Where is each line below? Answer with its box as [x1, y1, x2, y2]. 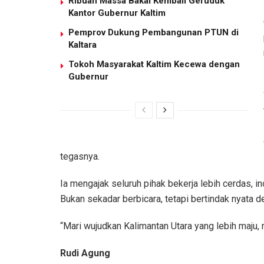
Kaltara [68, 39, 97, 50]
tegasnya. [60, 150, 100, 162]
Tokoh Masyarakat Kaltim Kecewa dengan [68, 58, 240, 70]
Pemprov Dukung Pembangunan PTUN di [68, 27, 239, 38]
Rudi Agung [60, 247, 110, 259]
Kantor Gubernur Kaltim [68, 7, 166, 18]
